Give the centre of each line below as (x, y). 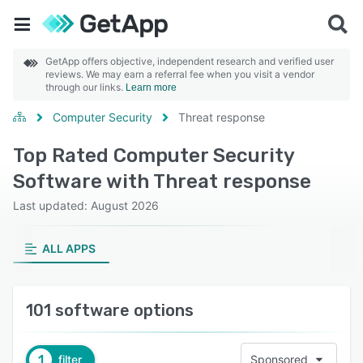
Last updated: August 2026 (86, 205)
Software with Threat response (162, 181)
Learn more (151, 88)
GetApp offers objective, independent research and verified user (190, 61)
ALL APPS (68, 248)
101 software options (110, 310)
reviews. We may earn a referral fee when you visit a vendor (180, 74)
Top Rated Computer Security (154, 156)
